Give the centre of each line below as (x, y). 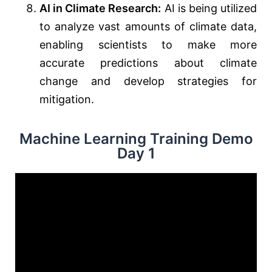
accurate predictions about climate (148, 63)
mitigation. (67, 100)
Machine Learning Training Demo (136, 139)
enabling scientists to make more (148, 45)
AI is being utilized (209, 8)
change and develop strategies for (148, 81)
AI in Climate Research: (100, 8)
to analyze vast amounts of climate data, (148, 27)
